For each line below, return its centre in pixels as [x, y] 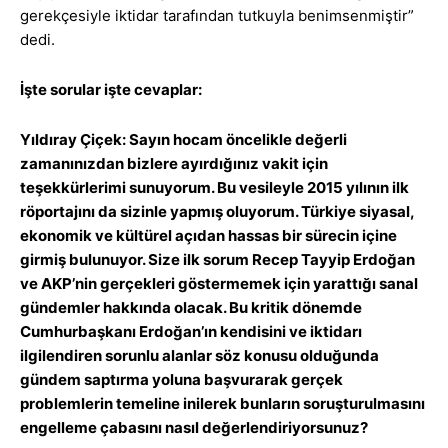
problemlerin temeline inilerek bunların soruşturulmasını [222, 404]
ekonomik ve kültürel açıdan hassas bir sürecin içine [208, 236]
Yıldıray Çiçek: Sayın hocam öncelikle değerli [183, 140]
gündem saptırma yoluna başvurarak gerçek [181, 380]
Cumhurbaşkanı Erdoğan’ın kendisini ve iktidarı [191, 332]
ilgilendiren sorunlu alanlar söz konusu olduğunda [199, 356]
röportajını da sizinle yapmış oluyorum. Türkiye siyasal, [217, 212]
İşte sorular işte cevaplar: [111, 90]
